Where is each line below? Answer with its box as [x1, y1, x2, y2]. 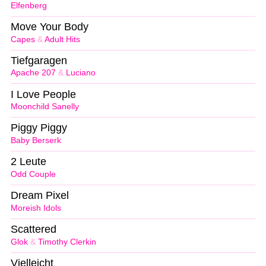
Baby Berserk [11, 136, 61, 145]
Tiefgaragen [11, 54, 67, 66]
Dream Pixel [11, 189, 69, 202]
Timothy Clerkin [38, 237, 96, 246]
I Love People [11, 88, 76, 100]
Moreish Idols [11, 203, 61, 213]
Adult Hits [45, 34, 80, 44]
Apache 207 [11, 68, 56, 78]
